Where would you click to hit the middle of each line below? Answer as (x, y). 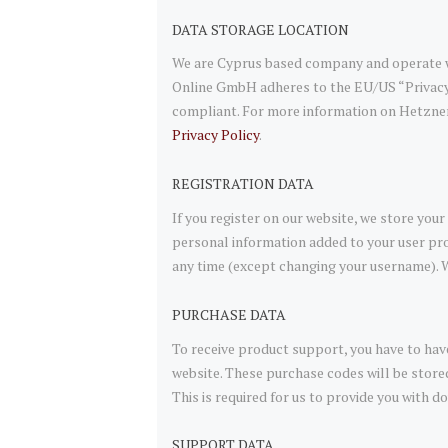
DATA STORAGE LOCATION (260, 29)
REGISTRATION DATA (243, 184)
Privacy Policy (215, 135)
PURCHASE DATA (229, 314)
